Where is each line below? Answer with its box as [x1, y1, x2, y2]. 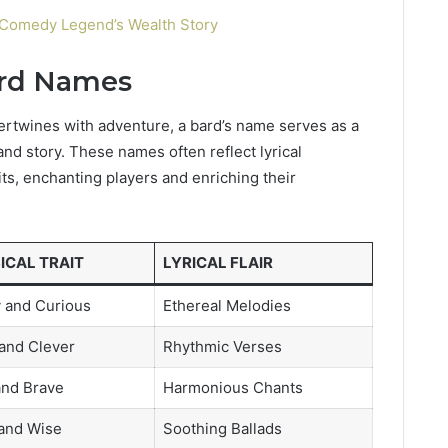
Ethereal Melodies [162, 296, 291, 316]
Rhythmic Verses [162, 337, 282, 357]
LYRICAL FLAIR [162, 253, 273, 273]
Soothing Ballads [162, 419, 282, 439]
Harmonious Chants [162, 378, 303, 398]
